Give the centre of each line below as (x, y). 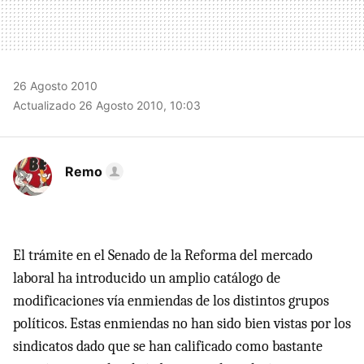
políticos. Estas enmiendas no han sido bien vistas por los (182, 323)
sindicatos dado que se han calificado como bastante (168, 346)
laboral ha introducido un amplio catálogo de (147, 278)
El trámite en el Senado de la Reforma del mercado (163, 255)
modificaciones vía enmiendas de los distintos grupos (171, 301)
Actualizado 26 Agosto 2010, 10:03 (107, 105)
